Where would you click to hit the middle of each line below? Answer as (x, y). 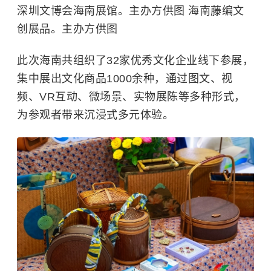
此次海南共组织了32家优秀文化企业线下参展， (135, 61)
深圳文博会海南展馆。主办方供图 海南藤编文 (131, 11)
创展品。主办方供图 (67, 29)
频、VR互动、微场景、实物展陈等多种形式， (131, 97)
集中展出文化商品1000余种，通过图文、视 (125, 79)
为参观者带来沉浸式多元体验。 (95, 115)
